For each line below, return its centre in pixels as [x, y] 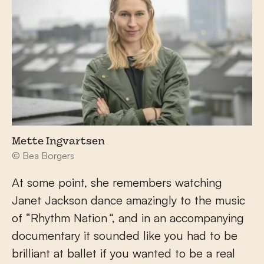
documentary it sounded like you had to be [125, 235]
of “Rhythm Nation [60, 217]
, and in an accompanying [178, 217]
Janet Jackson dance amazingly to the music [128, 200]
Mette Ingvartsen [58, 142]
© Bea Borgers [43, 155]
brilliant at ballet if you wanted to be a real [123, 253]
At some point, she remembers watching [117, 182]
